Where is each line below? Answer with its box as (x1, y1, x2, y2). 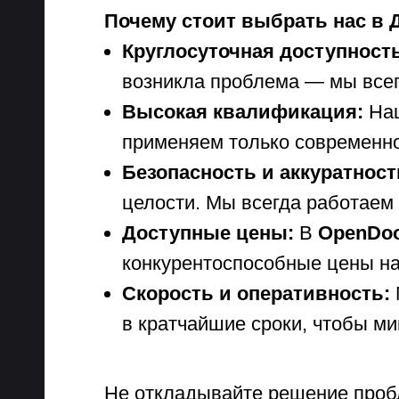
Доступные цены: (122, 222, 294, 244)
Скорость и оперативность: (122, 282, 390, 305)
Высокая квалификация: (122, 101, 363, 123)
